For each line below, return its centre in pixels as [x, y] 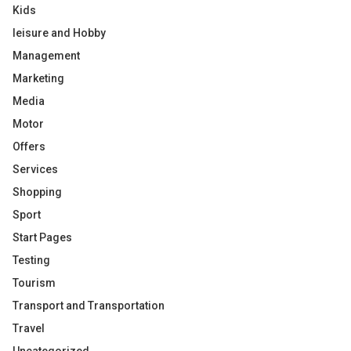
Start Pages [42, 237]
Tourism [34, 283]
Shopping [37, 192]
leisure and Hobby [59, 33]
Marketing [38, 78]
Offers [29, 147]
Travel [29, 328]
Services [35, 169]
